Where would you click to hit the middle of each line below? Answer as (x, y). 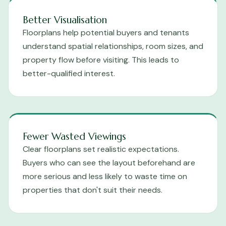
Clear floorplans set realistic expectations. (101, 149)
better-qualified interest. (69, 74)
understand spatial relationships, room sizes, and (113, 46)
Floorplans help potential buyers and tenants (106, 33)
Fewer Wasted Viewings (74, 136)
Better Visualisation (65, 20)
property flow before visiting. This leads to (101, 60)
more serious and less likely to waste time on (105, 177)
